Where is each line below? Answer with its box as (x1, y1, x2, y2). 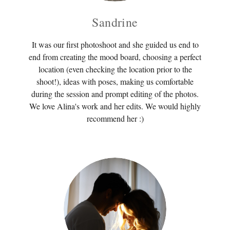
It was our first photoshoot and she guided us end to (31, 39, 199, 50)
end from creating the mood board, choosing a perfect (29, 51, 201, 62)
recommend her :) (86, 112, 144, 124)
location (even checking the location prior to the (38, 63, 192, 74)
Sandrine (92, 13, 138, 30)
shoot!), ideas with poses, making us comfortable (36, 75, 194, 87)
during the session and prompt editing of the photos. (31, 88, 199, 99)
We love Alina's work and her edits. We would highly (29, 100, 201, 111)
